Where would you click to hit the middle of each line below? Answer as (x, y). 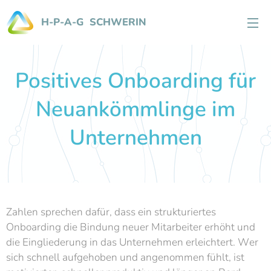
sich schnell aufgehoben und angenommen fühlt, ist (125, 257)
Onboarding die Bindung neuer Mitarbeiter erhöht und (131, 227)
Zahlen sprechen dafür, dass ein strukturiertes (111, 212)
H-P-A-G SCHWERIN (94, 22)
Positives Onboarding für (135, 81)
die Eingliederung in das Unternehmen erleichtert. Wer (132, 242)
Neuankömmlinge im (135, 109)
